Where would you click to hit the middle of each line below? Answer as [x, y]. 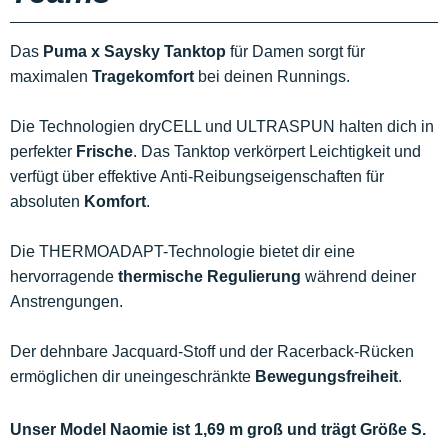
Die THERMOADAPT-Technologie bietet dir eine [182, 251]
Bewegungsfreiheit [326, 376]
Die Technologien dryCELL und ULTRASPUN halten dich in [222, 126]
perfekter [43, 151]
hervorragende [64, 276]
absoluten [47, 201]
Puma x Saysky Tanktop [134, 51]
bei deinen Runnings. [272, 76]
